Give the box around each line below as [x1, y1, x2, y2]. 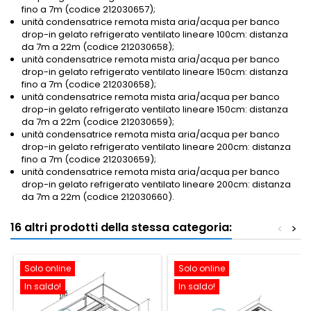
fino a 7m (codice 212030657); [22, 3, 155, 17]
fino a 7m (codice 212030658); [22, 78, 156, 92]
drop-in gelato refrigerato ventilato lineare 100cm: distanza [22, 28, 288, 42]
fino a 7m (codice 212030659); [22, 153, 156, 167]
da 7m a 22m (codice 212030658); [22, 40, 174, 54]
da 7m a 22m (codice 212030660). [22, 190, 174, 204]
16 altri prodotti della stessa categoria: [10, 219, 232, 236]
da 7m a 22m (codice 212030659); [22, 115, 174, 129]
